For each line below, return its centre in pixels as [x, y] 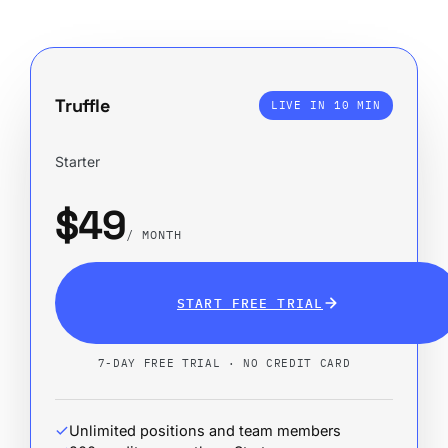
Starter [77, 161]
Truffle [82, 105]
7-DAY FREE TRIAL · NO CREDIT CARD [224, 363]
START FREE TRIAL [250, 302]
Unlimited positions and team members [205, 431]
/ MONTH [154, 235]
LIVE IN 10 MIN [325, 104]
